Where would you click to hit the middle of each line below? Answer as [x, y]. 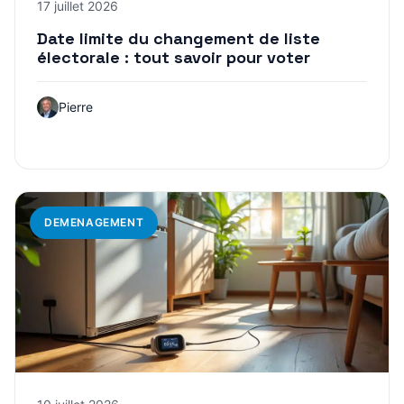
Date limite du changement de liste [179, 38]
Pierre [76, 106]
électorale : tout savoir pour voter [174, 57]
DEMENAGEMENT [94, 222]
